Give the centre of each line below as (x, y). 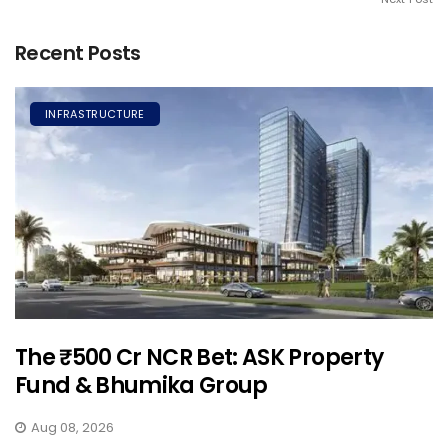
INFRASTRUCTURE (95, 113)
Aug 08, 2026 (72, 428)
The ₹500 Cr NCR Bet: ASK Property (199, 358)
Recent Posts (78, 52)
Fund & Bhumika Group (141, 386)
